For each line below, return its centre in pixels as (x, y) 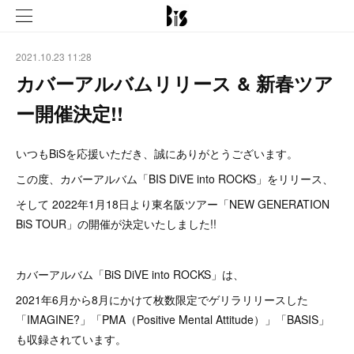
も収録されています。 (71, 339)
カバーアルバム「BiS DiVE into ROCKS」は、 (130, 274)
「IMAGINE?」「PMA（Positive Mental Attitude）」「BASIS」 (173, 319)
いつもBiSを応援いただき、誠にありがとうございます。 (157, 153)
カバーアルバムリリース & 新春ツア (175, 83)
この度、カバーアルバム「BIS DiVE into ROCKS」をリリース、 (175, 179)
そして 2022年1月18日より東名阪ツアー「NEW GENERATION (173, 204)
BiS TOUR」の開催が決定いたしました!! (116, 224)
